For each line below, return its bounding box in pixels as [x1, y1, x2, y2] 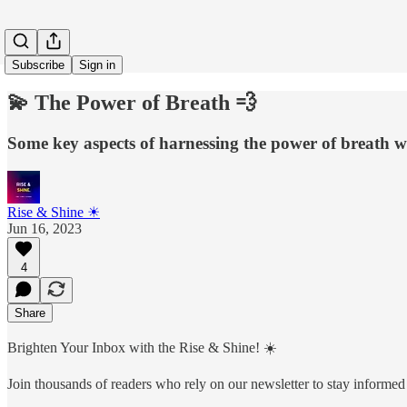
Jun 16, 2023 [7, 220, 82, 236]
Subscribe [12, 58, 65, 72]
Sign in [79, 58, 115, 72]
